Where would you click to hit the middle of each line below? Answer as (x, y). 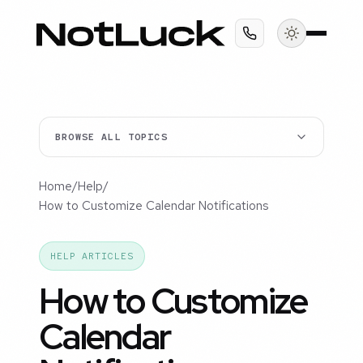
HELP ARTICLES (92, 256)
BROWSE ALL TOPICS (111, 137)
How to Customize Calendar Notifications (154, 206)
